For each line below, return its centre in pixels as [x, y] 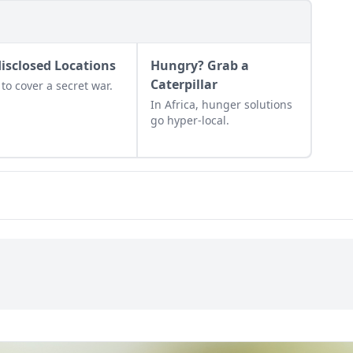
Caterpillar [184, 84]
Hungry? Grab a [199, 65]
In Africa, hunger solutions [221, 104]
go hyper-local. [190, 120]
